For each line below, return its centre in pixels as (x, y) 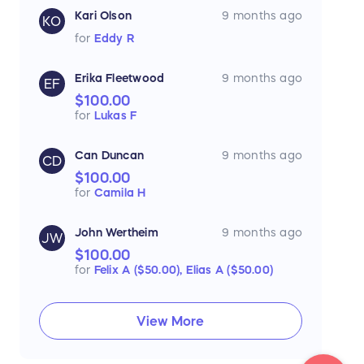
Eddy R (114, 38)
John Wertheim (117, 232)
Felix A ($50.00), (140, 269)
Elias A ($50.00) (229, 269)
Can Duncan (110, 155)
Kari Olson (104, 15)
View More (171, 321)
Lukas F (115, 115)
